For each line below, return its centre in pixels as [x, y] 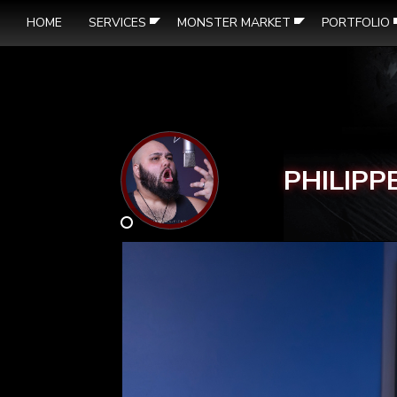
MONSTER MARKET [234, 23]
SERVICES [117, 23]
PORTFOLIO [356, 23]
